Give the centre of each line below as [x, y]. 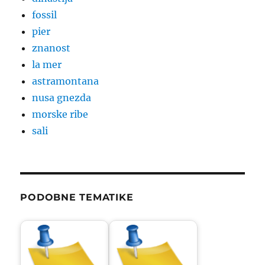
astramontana [66, 81]
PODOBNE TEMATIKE [77, 198]
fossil [45, 15]
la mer [47, 65]
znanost [51, 48]
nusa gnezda [62, 98]
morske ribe [60, 114]
